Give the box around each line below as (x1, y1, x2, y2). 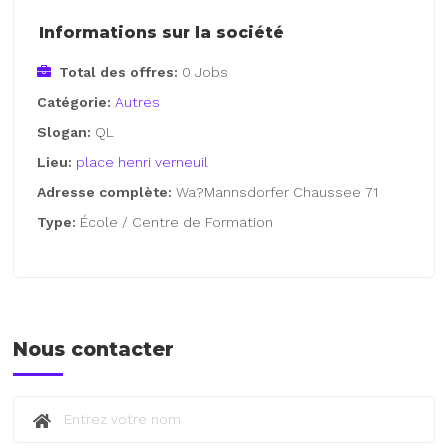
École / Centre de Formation (80, 213, 274, 230)
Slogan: (37, 123, 96, 140)
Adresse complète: (37, 183, 177, 200)
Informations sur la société (39, 22, 285, 42)
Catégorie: (37, 93, 116, 110)
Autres (115, 93, 161, 110)
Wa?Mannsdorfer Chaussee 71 (176, 183, 379, 200)
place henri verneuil (76, 153, 209, 170)
